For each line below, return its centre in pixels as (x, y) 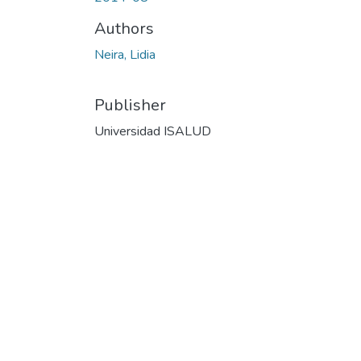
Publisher (130, 105)
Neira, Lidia (125, 54)
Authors (124, 28)
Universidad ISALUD (153, 131)
